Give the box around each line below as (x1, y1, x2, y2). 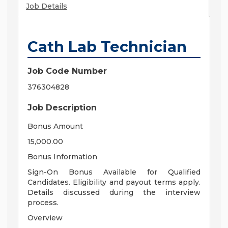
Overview (27, 213, 63, 223)
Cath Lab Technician (27, 38, 187, 56)
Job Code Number (27, 66, 107, 76)
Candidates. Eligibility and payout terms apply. (27, 178, 201, 187)
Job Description (27, 103, 97, 113)
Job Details (26, 2, 67, 11)
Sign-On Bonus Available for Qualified (27, 167, 201, 177)
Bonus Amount (27, 122, 83, 131)
